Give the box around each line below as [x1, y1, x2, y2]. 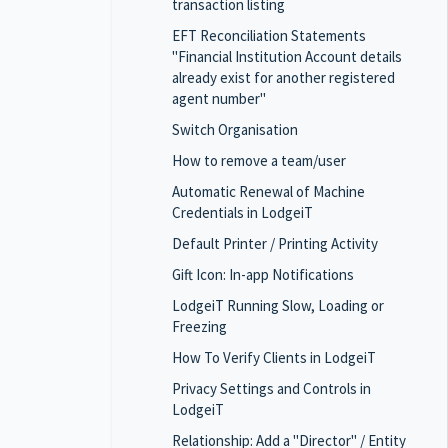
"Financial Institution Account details [172, 47, 402, 66]
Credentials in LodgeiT [172, 203, 313, 222]
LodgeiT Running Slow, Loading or [172, 296, 384, 315]
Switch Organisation [172, 120, 298, 139]
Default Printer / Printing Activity [172, 234, 378, 253]
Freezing [172, 317, 227, 336]
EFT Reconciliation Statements [172, 26, 366, 45]
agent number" [172, 89, 266, 108]
